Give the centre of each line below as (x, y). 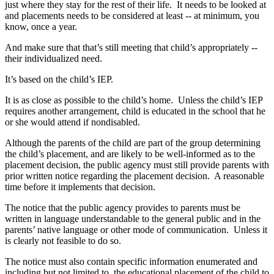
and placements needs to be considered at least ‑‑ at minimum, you (132, 15)
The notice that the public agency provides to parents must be (123, 207)
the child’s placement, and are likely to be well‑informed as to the (130, 154)
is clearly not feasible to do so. (63, 240)
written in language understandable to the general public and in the (133, 218)
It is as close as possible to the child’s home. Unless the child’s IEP (134, 100)
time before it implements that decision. (80, 187)
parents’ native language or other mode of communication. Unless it (136, 229)
